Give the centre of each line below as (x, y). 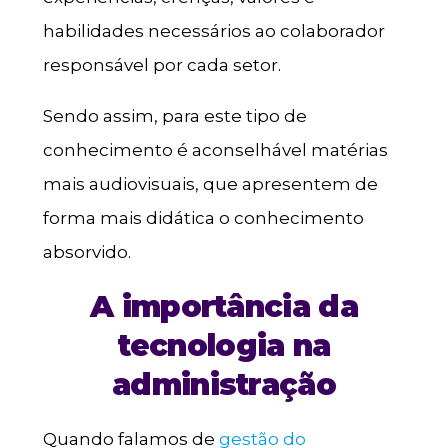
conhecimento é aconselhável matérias (215, 150)
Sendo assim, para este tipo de (174, 116)
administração (224, 385)
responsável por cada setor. (161, 65)
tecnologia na (224, 346)
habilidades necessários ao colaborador (213, 31)
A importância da (224, 307)
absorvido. (86, 252)
